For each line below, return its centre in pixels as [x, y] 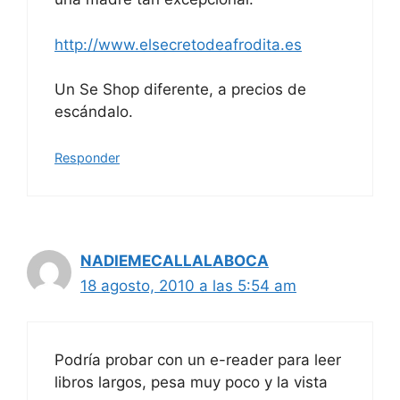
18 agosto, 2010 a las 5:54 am [188, 285]
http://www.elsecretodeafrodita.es [178, 44]
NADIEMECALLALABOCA [175, 260]
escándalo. [94, 112]
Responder [87, 157]
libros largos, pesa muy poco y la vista [191, 382]
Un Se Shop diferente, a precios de [180, 89]
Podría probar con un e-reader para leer [198, 360]
